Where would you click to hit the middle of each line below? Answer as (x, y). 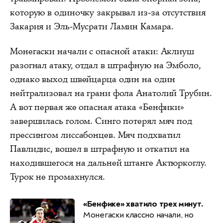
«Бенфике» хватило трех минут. (143, 204)
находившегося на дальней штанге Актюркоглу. (108, 163)
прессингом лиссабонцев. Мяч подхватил (96, 135)
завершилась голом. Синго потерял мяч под (101, 121)
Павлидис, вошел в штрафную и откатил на (100, 149)
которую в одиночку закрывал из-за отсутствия (108, 12)
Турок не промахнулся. (57, 176)
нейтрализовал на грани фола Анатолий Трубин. (111, 93)
